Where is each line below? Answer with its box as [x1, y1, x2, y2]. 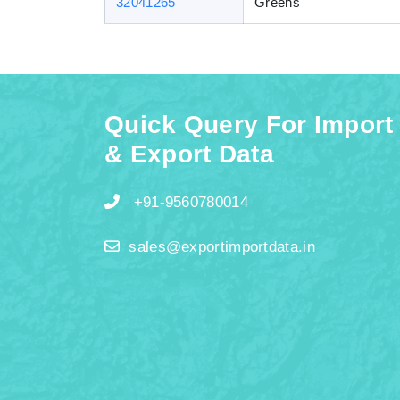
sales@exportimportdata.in [129, 238, 315, 255]
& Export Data [104, 140, 274, 168]
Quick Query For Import [104, 111, 394, 138]
